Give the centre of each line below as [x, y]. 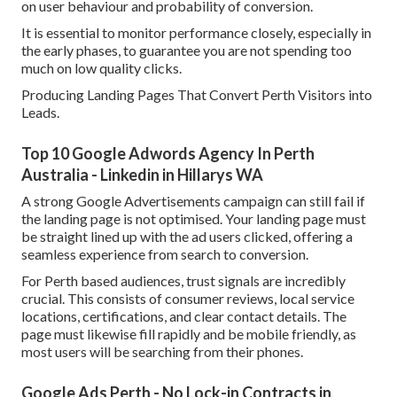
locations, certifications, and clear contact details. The [184, 316]
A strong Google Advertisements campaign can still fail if [193, 201]
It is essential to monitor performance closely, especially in [196, 33]
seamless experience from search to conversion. [165, 254]
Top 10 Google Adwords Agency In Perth [168, 154]
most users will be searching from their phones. [162, 352]
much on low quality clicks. [101, 68]
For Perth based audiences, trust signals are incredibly [183, 281]
